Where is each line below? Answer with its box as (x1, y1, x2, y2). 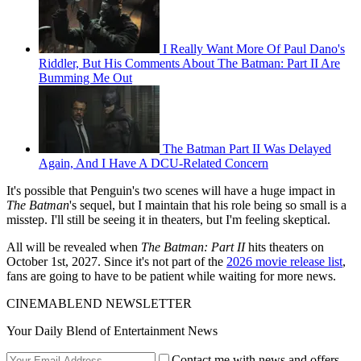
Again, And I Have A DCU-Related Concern (39, 156, 268, 171)
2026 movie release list (226, 255, 342, 269)
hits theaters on (248, 240, 324, 255)
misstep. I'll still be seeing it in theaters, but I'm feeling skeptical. (6, 213, 330, 227)
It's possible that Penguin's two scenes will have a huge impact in (6, 184, 335, 198)
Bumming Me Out (39, 71, 132, 85)
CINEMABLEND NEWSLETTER (6, 297, 192, 311)
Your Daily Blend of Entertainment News (6, 324, 218, 338)
